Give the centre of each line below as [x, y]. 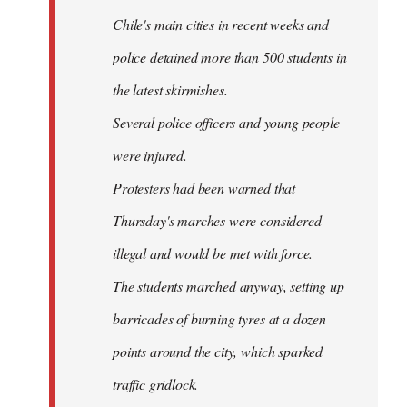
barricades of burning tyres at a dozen [219, 319]
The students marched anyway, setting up [228, 286]
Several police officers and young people [226, 123]
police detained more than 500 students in [230, 57]
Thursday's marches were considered [217, 221]
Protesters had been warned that [204, 188]
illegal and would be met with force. [213, 253]
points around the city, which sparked [218, 352]
